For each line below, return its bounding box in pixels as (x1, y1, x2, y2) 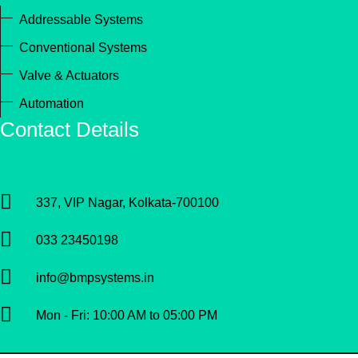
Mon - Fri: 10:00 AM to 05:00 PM (36, 308, 217, 322)
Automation (19, 97, 84, 110)
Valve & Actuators (19, 69, 119, 82)
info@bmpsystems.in (36, 270, 154, 284)
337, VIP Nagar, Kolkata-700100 (36, 195, 219, 209)
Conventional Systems (19, 41, 147, 54)
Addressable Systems (19, 13, 143, 26)
